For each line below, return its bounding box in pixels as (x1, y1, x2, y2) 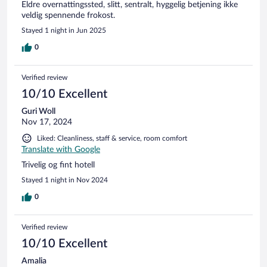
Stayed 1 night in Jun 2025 (21, 26, 106, 34)
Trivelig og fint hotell (21, 160, 95, 169)
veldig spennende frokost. (21, 11, 115, 20)
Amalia (21, 256, 46, 265)
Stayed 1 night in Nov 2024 (21, 176, 108, 184)
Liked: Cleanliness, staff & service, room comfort (37, 134, 187, 142)
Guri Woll (21, 107, 55, 116)
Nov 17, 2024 (21, 117, 72, 126)
